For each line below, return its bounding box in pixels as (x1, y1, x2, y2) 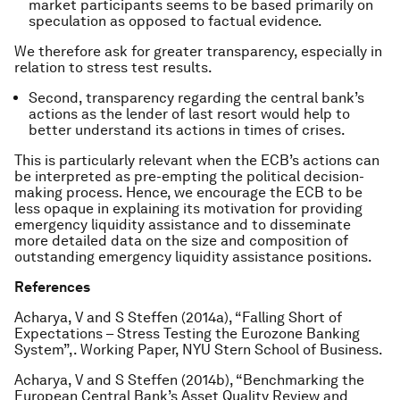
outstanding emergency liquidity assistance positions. (14, 248, 372, 266)
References (14, 279, 90, 296)
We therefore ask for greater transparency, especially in (14, 43, 382, 61)
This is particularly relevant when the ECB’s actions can (14, 152, 379, 170)
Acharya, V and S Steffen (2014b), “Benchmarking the (14, 371, 364, 389)
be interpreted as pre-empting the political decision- (14, 168, 364, 186)
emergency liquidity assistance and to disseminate (14, 216, 351, 234)
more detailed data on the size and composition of (14, 232, 348, 250)
